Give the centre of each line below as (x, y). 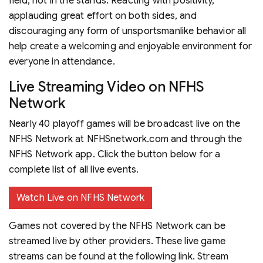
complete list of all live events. (74, 169)
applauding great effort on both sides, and (103, 16)
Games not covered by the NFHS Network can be (117, 226)
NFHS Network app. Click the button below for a (115, 154)
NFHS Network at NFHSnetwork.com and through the (126, 139)
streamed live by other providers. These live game (117, 241)
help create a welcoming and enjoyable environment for (131, 46)
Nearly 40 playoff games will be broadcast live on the (125, 124)
